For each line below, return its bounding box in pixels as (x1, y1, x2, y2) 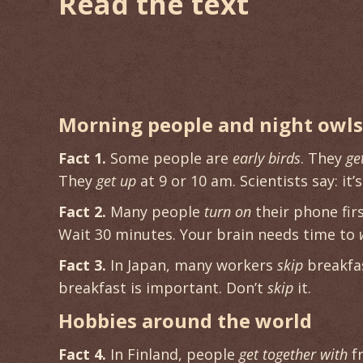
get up (96, 170, 136, 190)
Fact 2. (58, 201, 106, 221)
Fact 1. (58, 147, 106, 168)
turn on (204, 201, 251, 221)
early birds (233, 147, 301, 168)
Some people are (106, 147, 233, 168)
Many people (106, 201, 204, 221)
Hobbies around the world (58, 306, 312, 334)
